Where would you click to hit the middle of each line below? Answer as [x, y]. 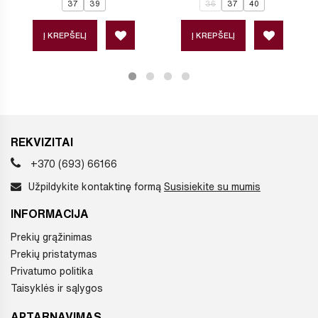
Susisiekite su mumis [212, 186]
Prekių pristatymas [54, 254]
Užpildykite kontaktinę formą [96, 186]
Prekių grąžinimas [51, 237]
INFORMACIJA [50, 213]
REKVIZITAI [42, 142]
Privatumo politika [52, 271]
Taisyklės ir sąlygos [57, 288]
